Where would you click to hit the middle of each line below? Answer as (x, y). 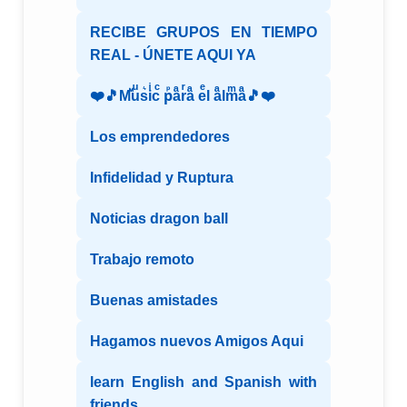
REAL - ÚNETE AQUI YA (173, 55)
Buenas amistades (154, 301)
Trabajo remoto (142, 260)
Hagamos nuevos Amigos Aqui (197, 342)
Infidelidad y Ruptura (162, 178)
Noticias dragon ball (159, 219)
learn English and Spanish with (203, 382)
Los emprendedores (160, 137)
